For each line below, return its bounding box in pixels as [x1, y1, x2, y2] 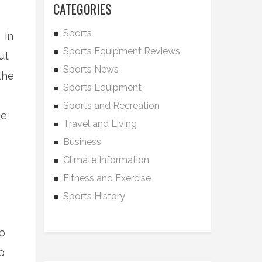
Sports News [63, 64, 119, 75]
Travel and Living [63, 118, 137, 129]
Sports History [63, 191, 125, 202]
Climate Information [63, 154, 149, 166]
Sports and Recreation [63, 100, 160, 111]
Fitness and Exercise [63, 173, 151, 184]
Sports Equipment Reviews [63, 46, 180, 57]
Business [63, 136, 101, 147]
